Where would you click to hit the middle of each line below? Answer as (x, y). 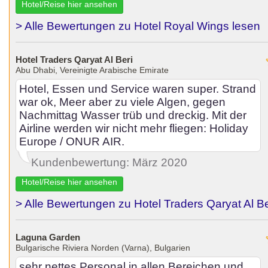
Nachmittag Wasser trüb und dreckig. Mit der (133, 115)
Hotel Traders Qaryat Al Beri (74, 60)
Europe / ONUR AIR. (72, 141)
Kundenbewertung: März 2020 (109, 162)
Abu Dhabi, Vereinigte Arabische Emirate (92, 70)
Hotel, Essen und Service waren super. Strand (138, 89)
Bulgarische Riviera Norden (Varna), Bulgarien (103, 248)
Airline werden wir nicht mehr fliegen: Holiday (134, 128)
